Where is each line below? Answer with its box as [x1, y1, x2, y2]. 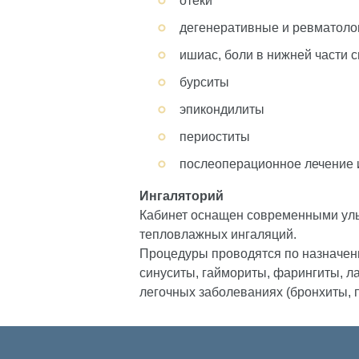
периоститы [179, 130, 250, 143]
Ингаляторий [139, 189, 224, 203]
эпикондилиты [179, 103, 264, 116]
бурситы [179, 75, 229, 89]
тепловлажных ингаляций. [139, 228, 296, 241]
